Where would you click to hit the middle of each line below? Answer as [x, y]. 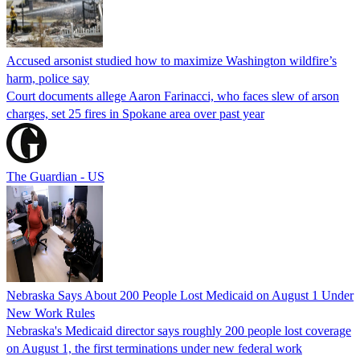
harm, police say [48, 78]
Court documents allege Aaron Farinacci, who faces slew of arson [173, 96]
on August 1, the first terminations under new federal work [154, 348]
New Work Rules [51, 313]
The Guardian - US [55, 176]
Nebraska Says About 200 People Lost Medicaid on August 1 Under [180, 295]
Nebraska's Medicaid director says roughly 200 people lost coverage [179, 330]
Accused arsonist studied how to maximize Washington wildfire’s [172, 60]
